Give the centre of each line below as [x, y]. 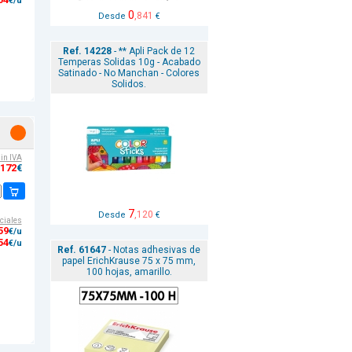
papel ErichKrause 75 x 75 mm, [129, 261]
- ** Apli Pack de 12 [153, 51]
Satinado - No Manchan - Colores [129, 73]
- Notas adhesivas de [153, 250]
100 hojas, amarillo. [129, 272]
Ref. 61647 [82, 250]
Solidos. [129, 84]
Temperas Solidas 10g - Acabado [129, 62]
